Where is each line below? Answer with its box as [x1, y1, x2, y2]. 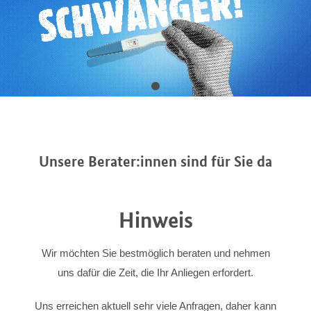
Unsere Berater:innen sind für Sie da [39, 152, 272, 171]
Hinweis [118, 207, 193, 234]
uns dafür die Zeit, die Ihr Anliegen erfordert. [58, 267, 253, 279]
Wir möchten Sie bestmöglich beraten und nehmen [41, 248, 270, 260]
